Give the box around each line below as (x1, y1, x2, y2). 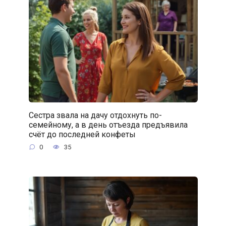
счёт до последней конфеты (28, 129, 136, 139)
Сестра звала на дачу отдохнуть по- (28, 110, 162, 120)
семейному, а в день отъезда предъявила (28, 120, 188, 130)
